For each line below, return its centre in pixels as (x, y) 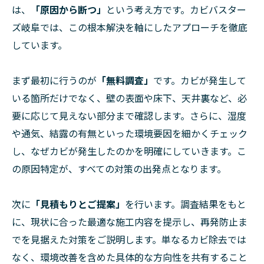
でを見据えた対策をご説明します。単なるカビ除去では (129, 240)
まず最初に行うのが (54, 80)
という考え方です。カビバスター (176, 10)
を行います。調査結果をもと (186, 204)
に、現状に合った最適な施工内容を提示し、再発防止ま (130, 222)
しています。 (39, 45)
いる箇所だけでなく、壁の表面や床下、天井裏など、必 (129, 98)
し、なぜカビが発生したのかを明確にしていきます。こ (129, 151)
